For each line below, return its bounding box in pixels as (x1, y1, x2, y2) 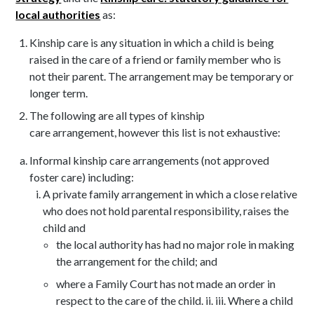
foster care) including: (29, 170, 138, 184)
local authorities (15, 8, 101, 22)
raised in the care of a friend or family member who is (29, 53, 281, 67)
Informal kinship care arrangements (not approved (29, 153, 269, 168)
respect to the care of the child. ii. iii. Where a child (55, 294, 293, 308)
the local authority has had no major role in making (55, 238, 294, 252)
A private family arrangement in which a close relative (42, 187, 297, 201)
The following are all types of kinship (29, 109, 205, 123)
